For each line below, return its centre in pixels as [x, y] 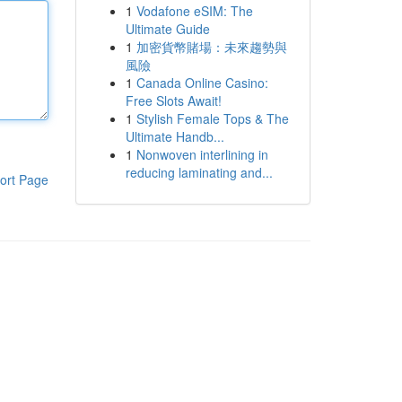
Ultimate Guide [167, 29]
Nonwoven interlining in [202, 154]
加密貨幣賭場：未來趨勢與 [211, 47]
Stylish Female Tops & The [212, 118]
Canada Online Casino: [202, 83]
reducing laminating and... [199, 172]
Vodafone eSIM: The [194, 11]
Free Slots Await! [173, 100]
